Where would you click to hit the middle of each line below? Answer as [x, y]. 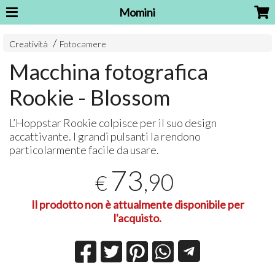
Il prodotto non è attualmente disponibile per [137, 204]
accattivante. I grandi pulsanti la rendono [105, 137]
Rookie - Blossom [90, 97]
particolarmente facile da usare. [84, 150]
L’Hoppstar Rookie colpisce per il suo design [113, 123]
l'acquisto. [137, 218]
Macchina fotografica [109, 72]
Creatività [29, 44]
